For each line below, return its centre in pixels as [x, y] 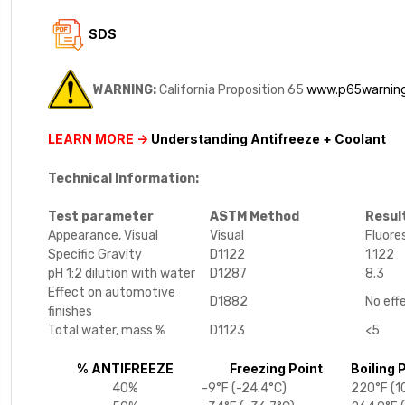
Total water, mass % [107, 330]
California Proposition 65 [233, 89]
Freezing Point [277, 368]
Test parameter [101, 216]
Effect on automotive [112, 292]
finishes [71, 311]
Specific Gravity [95, 254]
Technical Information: [124, 178]
